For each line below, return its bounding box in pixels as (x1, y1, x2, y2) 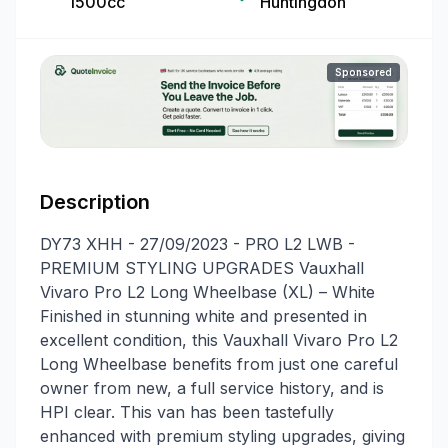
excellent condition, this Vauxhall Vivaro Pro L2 (40, 329, 398, 350)
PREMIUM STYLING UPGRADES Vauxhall (40, 257, 364, 278)
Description (40, 189, 150, 214)
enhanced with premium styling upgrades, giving (40, 425, 405, 446)
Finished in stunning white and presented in (40, 305, 367, 326)
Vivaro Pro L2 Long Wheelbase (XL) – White (40, 281, 375, 302)
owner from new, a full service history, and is (40, 377, 384, 398)
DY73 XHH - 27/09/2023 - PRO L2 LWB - (40, 233, 355, 254)
